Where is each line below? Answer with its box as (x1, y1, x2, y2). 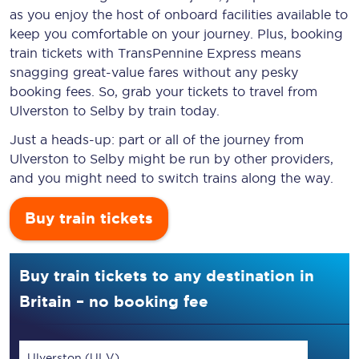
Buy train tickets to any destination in (19, 267, 314, 284)
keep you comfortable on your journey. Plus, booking (10, 26, 343, 41)
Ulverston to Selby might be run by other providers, (10, 151, 333, 166)
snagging (10, 65, 73, 79)
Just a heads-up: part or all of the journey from (10, 132, 304, 147)
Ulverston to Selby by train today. (10, 103, 220, 118)
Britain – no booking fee (19, 292, 208, 310)
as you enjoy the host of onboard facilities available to (10, 7, 348, 22)
